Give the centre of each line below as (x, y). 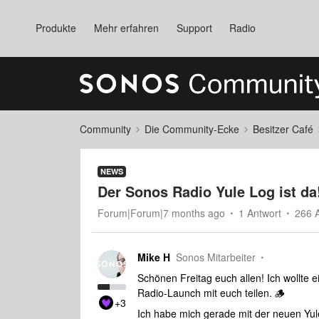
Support (194, 28)
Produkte (56, 28)
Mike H (154, 257)
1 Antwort (260, 213)
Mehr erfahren (126, 28)
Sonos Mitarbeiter (216, 257)
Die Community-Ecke (192, 129)
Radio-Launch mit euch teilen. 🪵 (211, 293)
